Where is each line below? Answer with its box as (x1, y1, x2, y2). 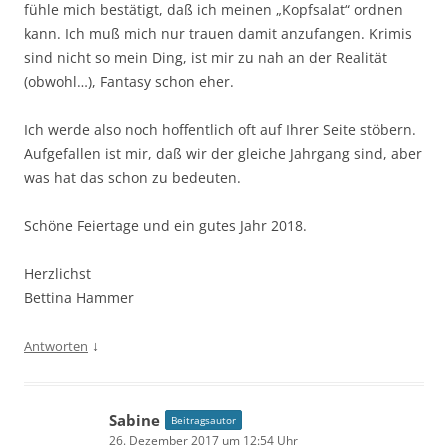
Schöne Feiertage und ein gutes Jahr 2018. (24, 216, 307, 235)
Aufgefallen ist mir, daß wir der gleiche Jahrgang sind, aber (24, 144, 422, 163)
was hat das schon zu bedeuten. (24, 168, 241, 187)
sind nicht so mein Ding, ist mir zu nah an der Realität (24, 48, 387, 67)
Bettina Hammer (24, 288, 134, 307)
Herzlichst (24, 264, 91, 283)
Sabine (109, 410, 160, 430)
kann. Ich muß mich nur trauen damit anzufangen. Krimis (24, 24, 412, 43)
